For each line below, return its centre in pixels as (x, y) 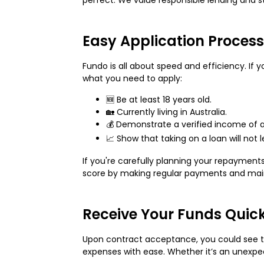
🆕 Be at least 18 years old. (159, 99)
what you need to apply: (132, 78)
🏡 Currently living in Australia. (166, 112)
